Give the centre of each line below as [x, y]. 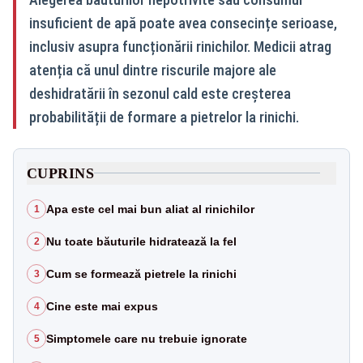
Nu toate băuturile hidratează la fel [141, 241]
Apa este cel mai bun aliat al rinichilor [150, 209]
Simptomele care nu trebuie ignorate [147, 338]
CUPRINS [61, 173]
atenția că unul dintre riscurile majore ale [153, 70]
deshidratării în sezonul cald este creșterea [160, 93]
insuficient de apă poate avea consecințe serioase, [183, 23]
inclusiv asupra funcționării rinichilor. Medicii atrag [180, 46]
